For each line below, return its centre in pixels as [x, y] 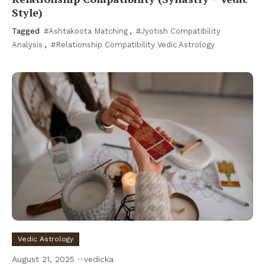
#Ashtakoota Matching [86, 31]
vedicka [99, 259]
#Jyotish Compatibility [178, 31]
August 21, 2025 [43, 259]
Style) [27, 12]
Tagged [27, 31]
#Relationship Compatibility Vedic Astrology [133, 44]
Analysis [27, 44]
